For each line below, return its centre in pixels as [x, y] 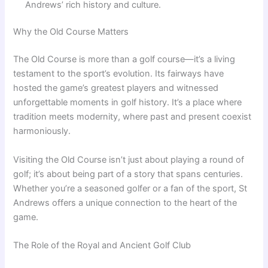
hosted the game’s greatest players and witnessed [116, 88]
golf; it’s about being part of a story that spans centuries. [128, 174]
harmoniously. [42, 131]
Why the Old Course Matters [71, 32]
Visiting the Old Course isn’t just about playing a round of [129, 159]
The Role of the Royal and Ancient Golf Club [102, 245]
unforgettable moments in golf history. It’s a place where [128, 103]
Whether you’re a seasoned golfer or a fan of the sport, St [130, 188]
